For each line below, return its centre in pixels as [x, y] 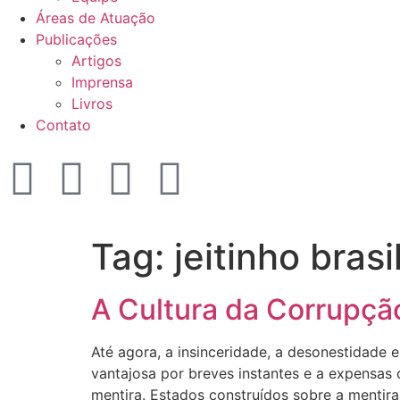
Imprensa [102, 82]
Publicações [76, 39]
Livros [92, 104]
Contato [63, 125]
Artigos [96, 61]
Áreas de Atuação [96, 18]
